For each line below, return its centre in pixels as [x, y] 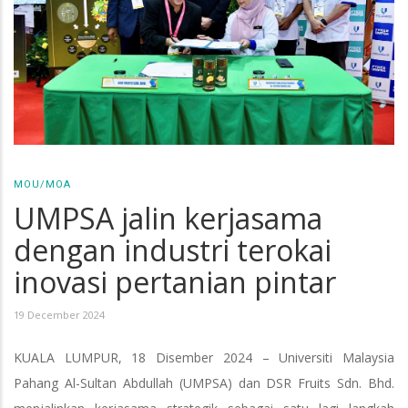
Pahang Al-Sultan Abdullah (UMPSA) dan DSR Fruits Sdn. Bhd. [204, 382]
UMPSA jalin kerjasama [168, 218]
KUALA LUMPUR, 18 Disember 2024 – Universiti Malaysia [204, 357]
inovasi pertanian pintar [175, 281]
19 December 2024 [59, 314]
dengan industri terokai [173, 250]
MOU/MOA [42, 184]
